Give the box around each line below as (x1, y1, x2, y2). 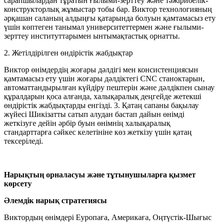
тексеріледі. (4, 136, 43, 145)
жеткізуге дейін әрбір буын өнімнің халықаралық (4, 118, 170, 127)
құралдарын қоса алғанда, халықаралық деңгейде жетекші (4, 92, 201, 101)
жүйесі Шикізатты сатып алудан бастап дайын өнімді (4, 110, 184, 118)
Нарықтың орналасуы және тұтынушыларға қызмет (4, 170, 196, 179)
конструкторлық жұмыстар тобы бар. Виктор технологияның (4, 4, 212, 13)
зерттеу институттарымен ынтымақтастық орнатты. (4, 31, 180, 40)
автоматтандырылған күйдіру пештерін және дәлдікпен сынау (4, 83, 215, 92)
